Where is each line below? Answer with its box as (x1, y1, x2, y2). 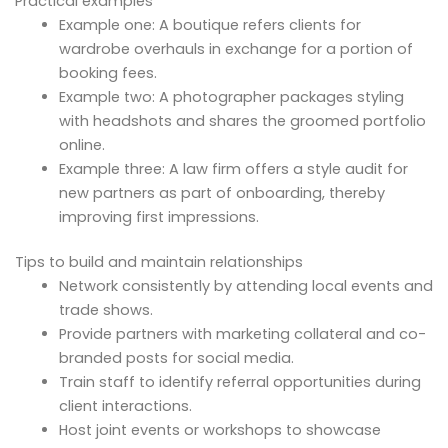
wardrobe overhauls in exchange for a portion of (58, 38, 413, 59)
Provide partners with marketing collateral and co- (58, 324, 426, 345)
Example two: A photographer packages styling (58, 86, 404, 107)
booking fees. (58, 62, 157, 83)
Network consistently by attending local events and (58, 276, 433, 297)
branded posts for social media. (58, 348, 294, 369)
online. (58, 134, 105, 155)
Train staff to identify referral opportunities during (58, 372, 421, 393)
